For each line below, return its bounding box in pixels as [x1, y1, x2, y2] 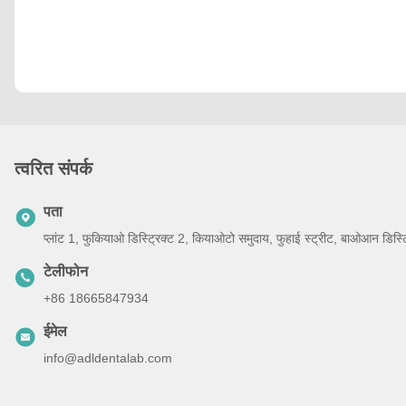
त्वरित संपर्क [14, 158, 92, 179]
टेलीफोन [43, 263, 88, 279]
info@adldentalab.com [43, 350, 172, 365]
